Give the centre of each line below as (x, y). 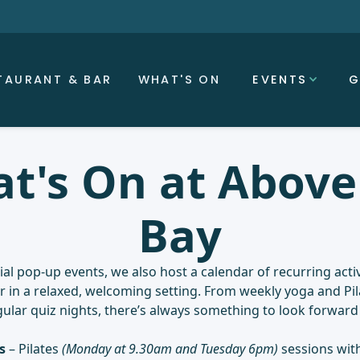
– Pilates (34, 349)
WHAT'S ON (179, 79)
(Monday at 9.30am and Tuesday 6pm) (170, 349)
